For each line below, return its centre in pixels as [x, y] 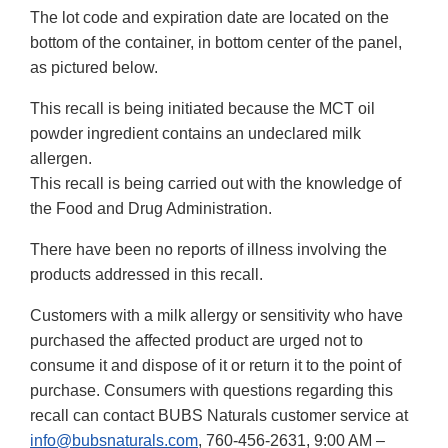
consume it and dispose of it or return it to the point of [215, 366]
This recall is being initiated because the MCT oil [202, 109]
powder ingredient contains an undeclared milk [195, 134]
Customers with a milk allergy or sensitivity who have [216, 316]
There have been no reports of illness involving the [208, 250]
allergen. [61, 159]
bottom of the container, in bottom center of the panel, [216, 43]
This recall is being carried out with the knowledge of [215, 184]
